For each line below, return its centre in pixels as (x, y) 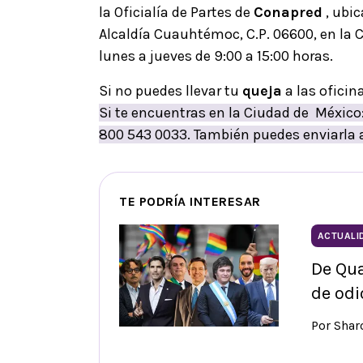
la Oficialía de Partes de (176, 12)
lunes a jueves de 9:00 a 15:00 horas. (216, 56)
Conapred (288, 12)
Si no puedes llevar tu (171, 90)
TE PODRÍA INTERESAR (190, 201)
